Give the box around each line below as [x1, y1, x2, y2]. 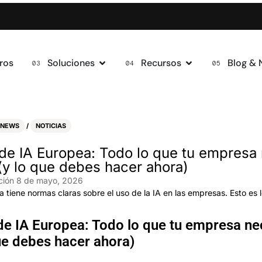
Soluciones [47, 57, 95, 69]
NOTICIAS [36, 122, 66, 130]
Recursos [141, 57, 181, 69]
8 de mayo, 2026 [16, 175, 83, 185]
